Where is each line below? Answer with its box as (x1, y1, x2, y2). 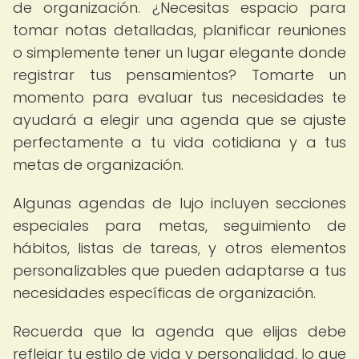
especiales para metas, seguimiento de (13, 216, 346, 236)
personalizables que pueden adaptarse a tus (13, 260, 346, 280)
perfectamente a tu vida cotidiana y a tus (13, 132, 346, 152)
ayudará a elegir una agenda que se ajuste (13, 110, 346, 130)
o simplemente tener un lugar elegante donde (13, 42, 346, 63)
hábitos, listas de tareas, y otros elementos (13, 238, 346, 258)
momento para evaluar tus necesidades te (13, 87, 346, 107)
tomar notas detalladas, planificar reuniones (13, 20, 346, 40)
